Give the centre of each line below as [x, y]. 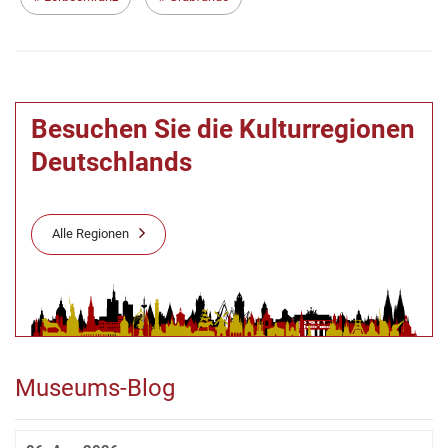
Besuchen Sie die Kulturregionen [223, 129]
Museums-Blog [95, 387]
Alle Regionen [90, 234]
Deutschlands [111, 162]
